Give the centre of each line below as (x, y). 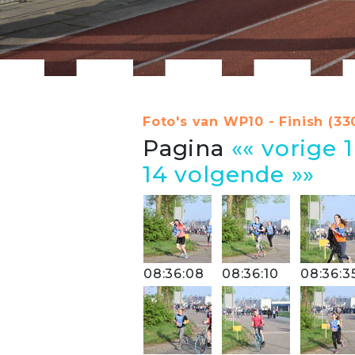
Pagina (187, 148)
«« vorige (284, 148)
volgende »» (245, 174)
